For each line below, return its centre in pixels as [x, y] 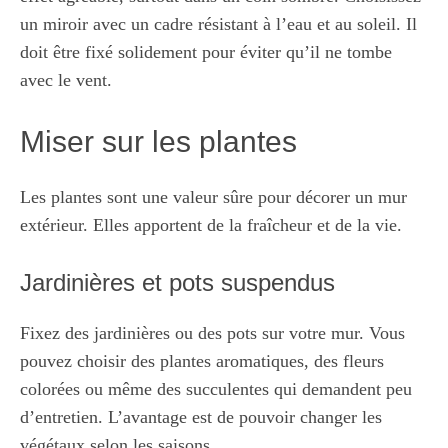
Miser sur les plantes [158, 141]
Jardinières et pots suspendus [177, 282]
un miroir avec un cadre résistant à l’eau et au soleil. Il [218, 24]
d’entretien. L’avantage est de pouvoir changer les [201, 417]
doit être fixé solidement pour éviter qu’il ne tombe [206, 52]
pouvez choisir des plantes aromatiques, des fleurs [202, 361]
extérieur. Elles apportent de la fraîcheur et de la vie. [211, 225]
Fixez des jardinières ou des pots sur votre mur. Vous [212, 333]
